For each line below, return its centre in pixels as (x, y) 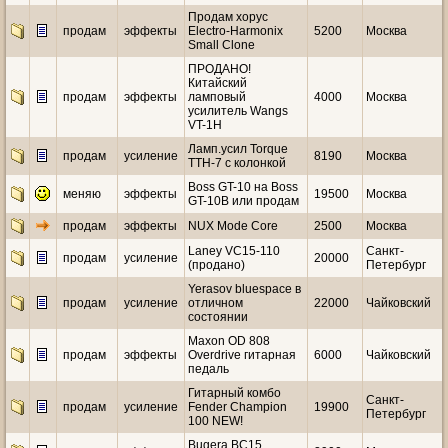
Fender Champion (237, 407)
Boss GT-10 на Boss (243, 187)
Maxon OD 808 (229, 341)
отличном (215, 303)
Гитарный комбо (234, 393)
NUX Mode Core (233, 226)
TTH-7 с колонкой (237, 163)
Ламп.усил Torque (238, 149)
